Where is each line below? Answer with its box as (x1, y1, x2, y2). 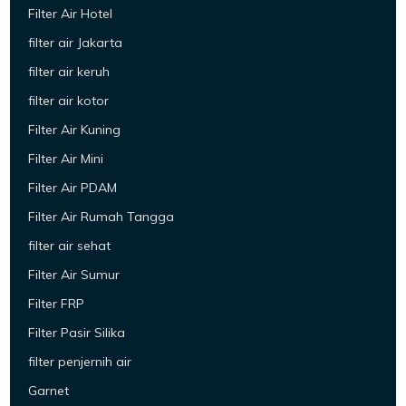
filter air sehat (28, 237, 111, 255)
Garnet (28, 382, 70, 400)
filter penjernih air (28, 353, 132, 371)
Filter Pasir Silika (28, 324, 126, 342)
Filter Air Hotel (28, 5, 113, 23)
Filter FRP (28, 295, 85, 313)
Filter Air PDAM (28, 179, 118, 197)
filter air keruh (28, 63, 111, 81)
